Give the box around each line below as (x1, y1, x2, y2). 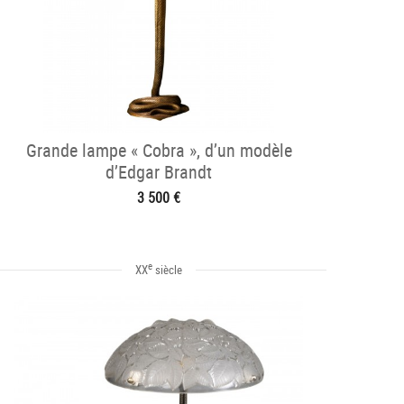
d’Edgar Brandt (106, 160, 212, 184)
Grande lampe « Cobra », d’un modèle (25, 138, 292, 162)
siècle (152, 262, 182, 278)
